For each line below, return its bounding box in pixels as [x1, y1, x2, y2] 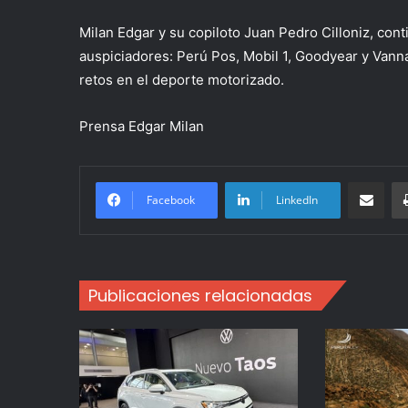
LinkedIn [276, 192, 318, 209]
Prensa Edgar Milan [79, 117, 204, 136]
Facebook [147, 192, 195, 209]
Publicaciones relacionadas [88, 284, 312, 308]
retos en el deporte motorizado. [79, 71, 284, 89]
